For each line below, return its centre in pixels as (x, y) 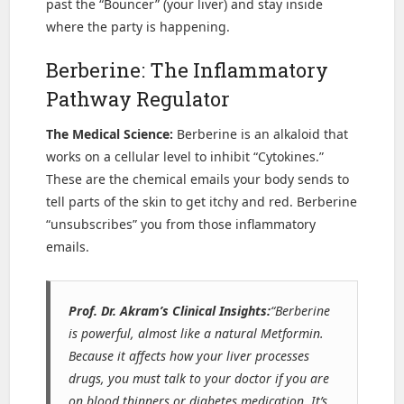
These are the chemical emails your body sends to (198, 179)
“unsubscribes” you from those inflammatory (181, 225)
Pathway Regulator (138, 99)
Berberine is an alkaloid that (261, 134)
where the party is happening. (138, 27)
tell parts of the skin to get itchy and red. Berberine (202, 202)
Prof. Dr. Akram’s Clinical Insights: (170, 311)
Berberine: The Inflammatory (188, 70)
